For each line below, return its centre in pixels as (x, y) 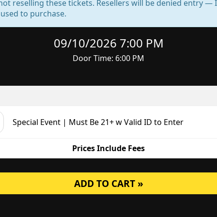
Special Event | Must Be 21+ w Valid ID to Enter (98, 122)
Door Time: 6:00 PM (108, 58)
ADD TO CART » (108, 183)
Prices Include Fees (108, 148)
